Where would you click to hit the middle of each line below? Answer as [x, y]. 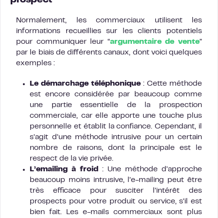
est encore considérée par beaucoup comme [116, 94]
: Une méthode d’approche [150, 169]
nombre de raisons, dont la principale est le [116, 148]
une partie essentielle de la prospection [116, 105]
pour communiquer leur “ [63, 42]
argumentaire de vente [155, 42]
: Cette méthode [171, 83]
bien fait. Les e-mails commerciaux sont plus [116, 212]
